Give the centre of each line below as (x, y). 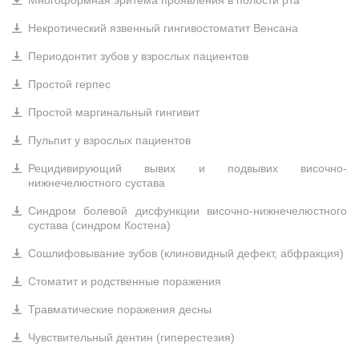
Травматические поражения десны (120, 309)
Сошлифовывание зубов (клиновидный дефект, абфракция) (186, 253)
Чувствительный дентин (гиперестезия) (131, 337)
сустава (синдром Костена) (99, 225)
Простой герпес (69, 84)
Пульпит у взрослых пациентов (109, 140)
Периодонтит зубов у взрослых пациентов (138, 56)
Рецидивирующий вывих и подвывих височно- (188, 168)
